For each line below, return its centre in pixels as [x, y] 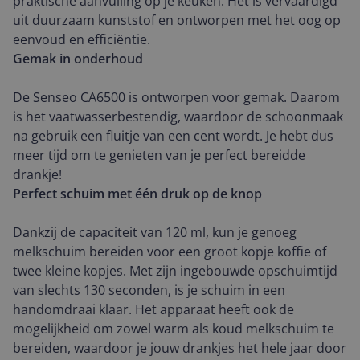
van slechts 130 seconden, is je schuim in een [149, 290]
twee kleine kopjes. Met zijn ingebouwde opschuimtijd [175, 271]
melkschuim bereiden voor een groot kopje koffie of [170, 252]
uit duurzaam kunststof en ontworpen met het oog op [177, 20]
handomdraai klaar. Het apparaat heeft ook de [153, 309]
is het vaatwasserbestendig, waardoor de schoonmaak [178, 117]
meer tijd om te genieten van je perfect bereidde [159, 155]
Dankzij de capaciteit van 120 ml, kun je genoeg [155, 232]
